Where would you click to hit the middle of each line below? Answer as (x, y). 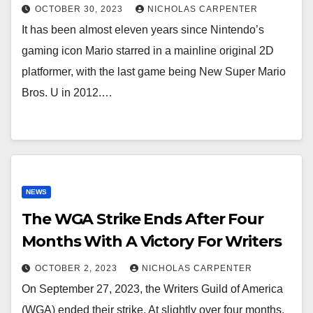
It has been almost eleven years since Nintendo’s (143, 30)
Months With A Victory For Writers (152, 241)
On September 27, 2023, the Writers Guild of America (152, 289)
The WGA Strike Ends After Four (143, 219)
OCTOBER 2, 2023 (78, 268)
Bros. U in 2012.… (67, 93)
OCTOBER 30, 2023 (80, 9)
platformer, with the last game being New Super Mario (154, 72)
